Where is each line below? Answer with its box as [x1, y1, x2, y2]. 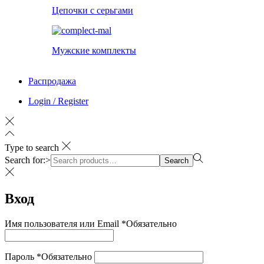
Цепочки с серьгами [52, 5, 133, 16]
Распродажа [28, 76, 76, 87]
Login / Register [28, 96, 88, 107]
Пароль [5, 252, 37, 262]
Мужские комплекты [52, 45, 136, 56]
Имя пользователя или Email [5, 219, 121, 229]
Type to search [5, 143, 59, 153]
